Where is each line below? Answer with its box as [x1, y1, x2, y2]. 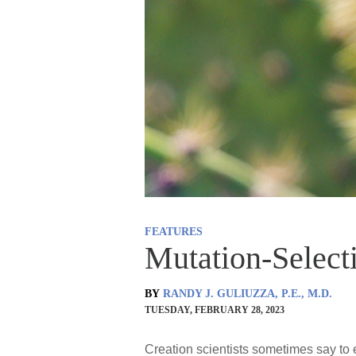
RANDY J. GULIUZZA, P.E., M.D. [163, 288, 332, 300]
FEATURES [145, 226, 203, 238]
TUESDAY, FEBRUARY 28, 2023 [145, 304, 284, 316]
